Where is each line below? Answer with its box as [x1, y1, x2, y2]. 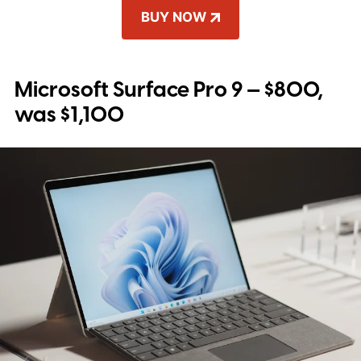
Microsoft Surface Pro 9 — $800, [14, 75, 323, 106]
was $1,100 [14, 100, 124, 131]
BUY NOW [141, 9, 207, 26]
